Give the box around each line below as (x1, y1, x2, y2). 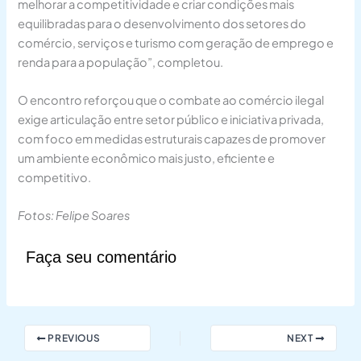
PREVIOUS (45, 332, 101, 345)
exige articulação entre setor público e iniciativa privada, (18, 112, 325, 127)
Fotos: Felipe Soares (18, 208, 131, 223)
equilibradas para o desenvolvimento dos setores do (18, 15, 307, 31)
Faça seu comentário (26, 247, 177, 266)
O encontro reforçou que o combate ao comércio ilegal (18, 93, 325, 108)
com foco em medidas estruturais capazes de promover (18, 131, 326, 147)
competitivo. (18, 170, 92, 185)
